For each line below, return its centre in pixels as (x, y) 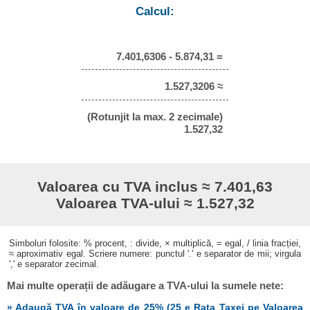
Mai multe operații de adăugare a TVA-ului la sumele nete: (146, 285)
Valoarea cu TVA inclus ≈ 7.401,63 (155, 186)
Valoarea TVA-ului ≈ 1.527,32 (155, 203)
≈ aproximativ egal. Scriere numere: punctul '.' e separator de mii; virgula (155, 253)
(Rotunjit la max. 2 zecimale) (155, 117)
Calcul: (155, 12)
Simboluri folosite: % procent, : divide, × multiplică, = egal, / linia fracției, (155, 243)
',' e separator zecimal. (54, 264)
